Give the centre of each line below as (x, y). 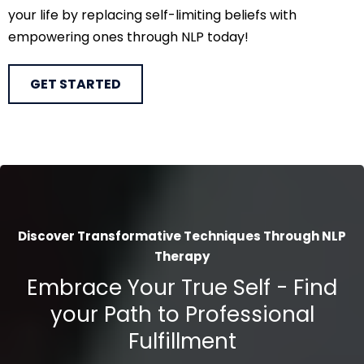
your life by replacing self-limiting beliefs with (152, 15)
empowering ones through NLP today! (128, 37)
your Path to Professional (182, 314)
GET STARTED (76, 84)
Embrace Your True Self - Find (182, 287)
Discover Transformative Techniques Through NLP (182, 236)
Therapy (182, 256)
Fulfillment (182, 341)
